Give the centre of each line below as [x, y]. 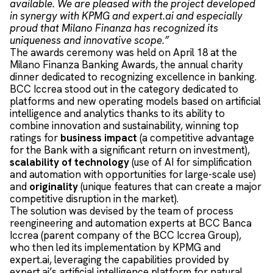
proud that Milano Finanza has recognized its [114, 28]
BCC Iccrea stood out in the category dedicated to [124, 89]
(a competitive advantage [196, 137]
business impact [99, 137]
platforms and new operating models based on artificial [135, 101]
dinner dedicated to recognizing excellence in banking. [133, 76]
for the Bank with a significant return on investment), [130, 150]
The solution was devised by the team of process [122, 211]
